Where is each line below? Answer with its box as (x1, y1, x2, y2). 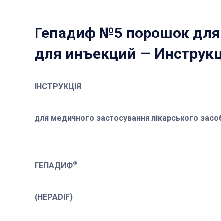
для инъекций (35, 45, 136, 63)
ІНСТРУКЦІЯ (35, 82, 81, 92)
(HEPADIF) (35, 192, 73, 202)
